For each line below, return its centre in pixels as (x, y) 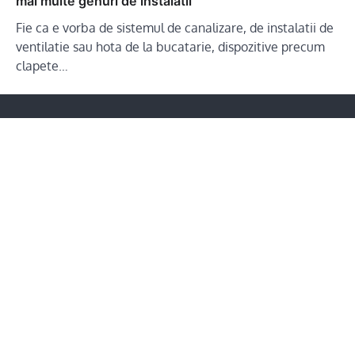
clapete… (42, 66)
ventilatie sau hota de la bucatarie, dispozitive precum (170, 47)
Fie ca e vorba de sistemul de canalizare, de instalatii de (175, 28)
